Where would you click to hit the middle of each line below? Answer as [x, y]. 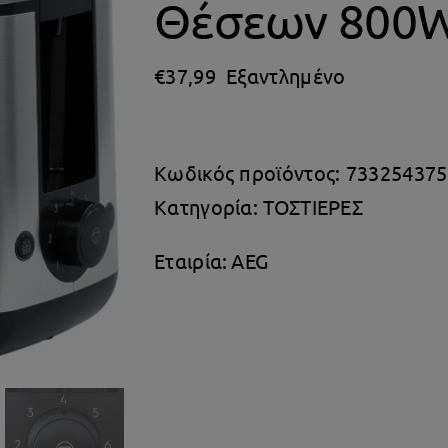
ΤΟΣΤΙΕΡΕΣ [313, 206]
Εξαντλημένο [286, 75]
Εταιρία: [191, 260]
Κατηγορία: [209, 206]
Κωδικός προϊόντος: [250, 172]
